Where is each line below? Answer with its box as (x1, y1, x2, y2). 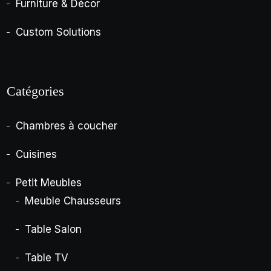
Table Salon (25, 223, 82, 235)
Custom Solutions (16, 25, 102, 38)
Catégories (7, 83, 65, 99)
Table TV (25, 251, 69, 264)
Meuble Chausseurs (25, 194, 122, 207)
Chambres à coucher (16, 119, 118, 132)
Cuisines (16, 148, 57, 160)
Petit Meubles (16, 176, 82, 189)
